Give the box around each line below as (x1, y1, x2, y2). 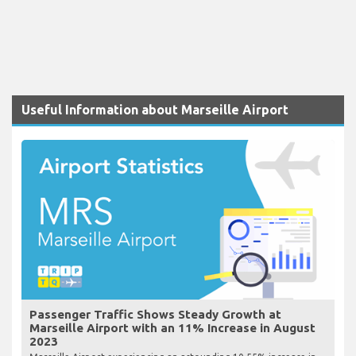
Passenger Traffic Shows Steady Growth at (29, 307, 281, 321)
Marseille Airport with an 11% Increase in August (29, 320, 315, 335)
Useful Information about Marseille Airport (21, 102, 288, 117)
